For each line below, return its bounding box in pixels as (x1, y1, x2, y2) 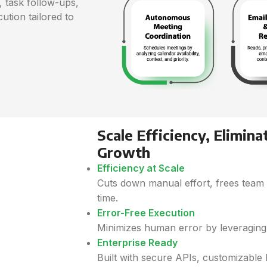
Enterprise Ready (97, 237, 178, 249)
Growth (97, 143, 150, 161)
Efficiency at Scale (97, 162, 185, 174)
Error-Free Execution (97, 207, 195, 219)
